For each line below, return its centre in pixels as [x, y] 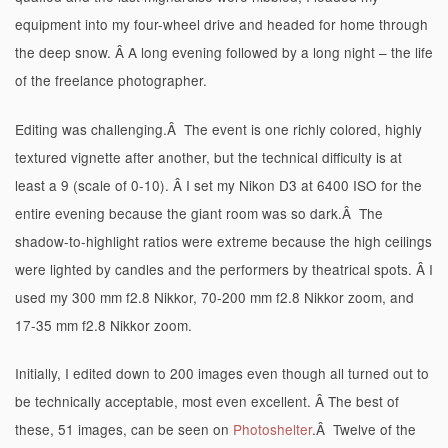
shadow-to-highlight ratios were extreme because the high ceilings [223, 240]
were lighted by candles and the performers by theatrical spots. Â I [224, 268]
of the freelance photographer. [111, 80]
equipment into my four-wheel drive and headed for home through [221, 24]
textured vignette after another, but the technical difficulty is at [208, 156]
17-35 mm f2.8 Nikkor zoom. [103, 324]
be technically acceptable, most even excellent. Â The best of [207, 401]
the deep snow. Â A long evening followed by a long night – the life [224, 52]
